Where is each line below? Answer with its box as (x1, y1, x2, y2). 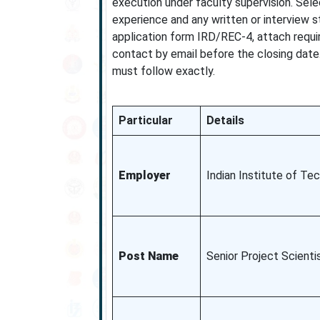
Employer (118, 169, 171, 182)
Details (206, 114, 244, 127)
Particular (118, 114, 173, 127)
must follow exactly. (111, 64, 215, 78)
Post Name (118, 249, 179, 263)
